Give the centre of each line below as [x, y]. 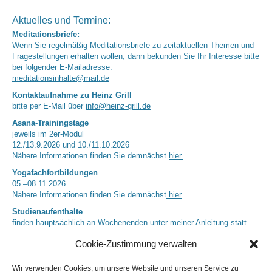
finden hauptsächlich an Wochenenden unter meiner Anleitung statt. [131, 223]
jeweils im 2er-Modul [48, 134]
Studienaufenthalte [47, 212]
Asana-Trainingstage [50, 124]
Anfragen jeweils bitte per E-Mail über [79, 262]
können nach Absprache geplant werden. [180, 251]
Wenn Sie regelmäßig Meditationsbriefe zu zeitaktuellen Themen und [133, 46]
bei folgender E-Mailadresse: [62, 68]
